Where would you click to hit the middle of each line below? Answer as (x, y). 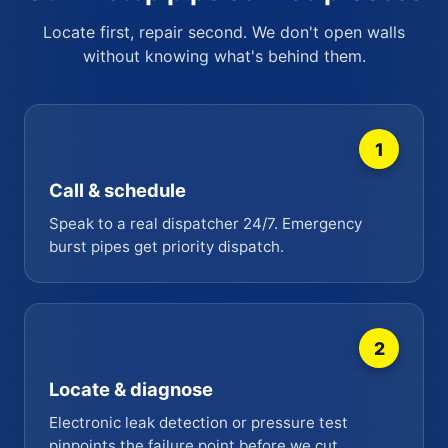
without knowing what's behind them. (224, 56)
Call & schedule (117, 190)
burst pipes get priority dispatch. (166, 247)
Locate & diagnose (131, 389)
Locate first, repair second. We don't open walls (224, 32)
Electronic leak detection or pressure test (198, 423)
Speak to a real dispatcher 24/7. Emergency (205, 224)
